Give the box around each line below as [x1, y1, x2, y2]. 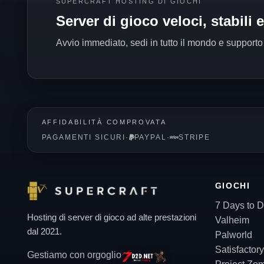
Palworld [214, 230, 252, 240]
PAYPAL [134, 134, 167, 141]
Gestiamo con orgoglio [27, 249, 121, 260]
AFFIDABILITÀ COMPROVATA [41, 118, 167, 126]
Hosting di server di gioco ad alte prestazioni [27, 212, 196, 222]
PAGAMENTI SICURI [41, 134, 126, 141]
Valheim [214, 215, 249, 225]
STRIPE [178, 134, 210, 141]
